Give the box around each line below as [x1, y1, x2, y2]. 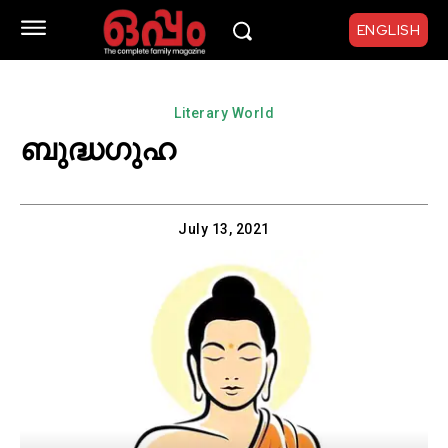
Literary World [174, 105, 274, 121]
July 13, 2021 [178, 221, 270, 238]
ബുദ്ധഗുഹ [20, 130, 175, 169]
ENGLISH [356, 21, 420, 40]
